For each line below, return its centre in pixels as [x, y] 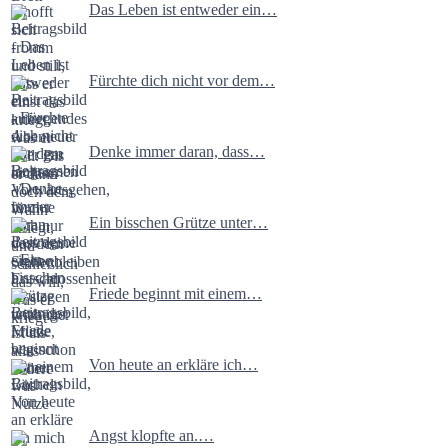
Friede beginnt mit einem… [175, 293]
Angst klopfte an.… [151, 435]
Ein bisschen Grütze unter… [178, 222]
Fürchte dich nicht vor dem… [182, 80]
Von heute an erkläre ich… [173, 364]
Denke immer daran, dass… [177, 151]
